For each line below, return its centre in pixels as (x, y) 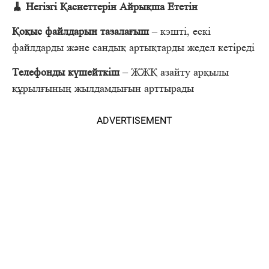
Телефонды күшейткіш (66, 72)
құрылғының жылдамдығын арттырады (103, 89)
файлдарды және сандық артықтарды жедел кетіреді (133, 48)
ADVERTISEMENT (134, 121)
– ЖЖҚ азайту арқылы (174, 72)
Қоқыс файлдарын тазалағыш (80, 32)
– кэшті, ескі (180, 32)
